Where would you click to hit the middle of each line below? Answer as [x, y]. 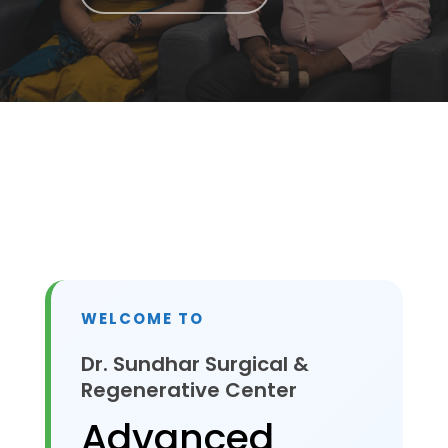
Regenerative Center [188, 390]
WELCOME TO [142, 318]
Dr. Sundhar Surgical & [194, 364]
